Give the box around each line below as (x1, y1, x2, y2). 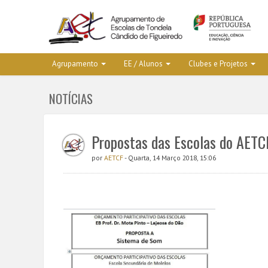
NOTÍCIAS (49, 89, 93, 108)
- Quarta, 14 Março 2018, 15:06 (124, 153, 216, 162)
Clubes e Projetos (188, 59, 248, 69)
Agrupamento (51, 59, 98, 69)
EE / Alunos (123, 59, 163, 69)
